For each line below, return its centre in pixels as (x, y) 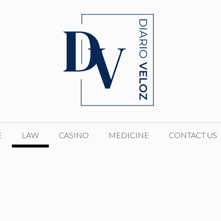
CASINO (74, 135)
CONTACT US (193, 135)
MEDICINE (129, 135)
